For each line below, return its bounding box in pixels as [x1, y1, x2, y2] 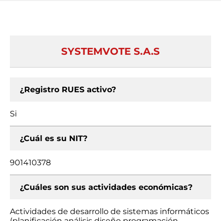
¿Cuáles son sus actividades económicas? [20, 183, 192, 192]
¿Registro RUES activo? [20, 85, 116, 94]
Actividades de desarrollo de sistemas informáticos [10, 207, 209, 216]
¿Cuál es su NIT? [20, 134, 87, 143]
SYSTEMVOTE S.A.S [61, 45, 160, 57]
